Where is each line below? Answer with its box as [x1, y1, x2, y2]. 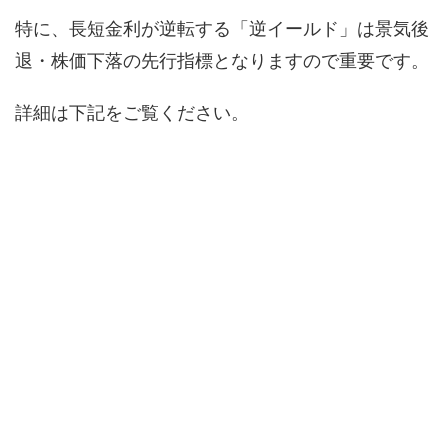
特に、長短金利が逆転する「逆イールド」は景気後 [15, 17, 429, 39]
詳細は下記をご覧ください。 [15, 101, 249, 123]
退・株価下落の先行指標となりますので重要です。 [15, 49, 429, 71]
